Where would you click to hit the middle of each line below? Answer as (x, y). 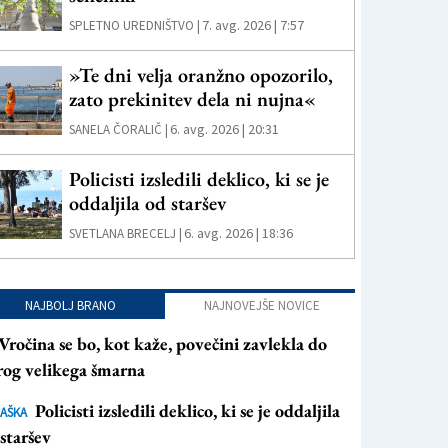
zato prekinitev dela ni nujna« (193, 99)
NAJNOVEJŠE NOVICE (261, 305)
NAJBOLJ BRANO (71, 305)
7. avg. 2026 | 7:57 (253, 25)
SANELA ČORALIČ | (119, 129)
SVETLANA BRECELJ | (126, 233)
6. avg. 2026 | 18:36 (239, 233)
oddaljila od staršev (148, 203)
